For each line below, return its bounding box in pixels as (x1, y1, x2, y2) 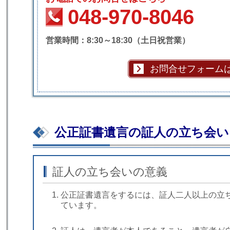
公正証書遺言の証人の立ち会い (54, 125, 229, 140)
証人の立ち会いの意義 (52, 165, 168, 179)
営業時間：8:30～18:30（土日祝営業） (46, 35, 190, 45)
